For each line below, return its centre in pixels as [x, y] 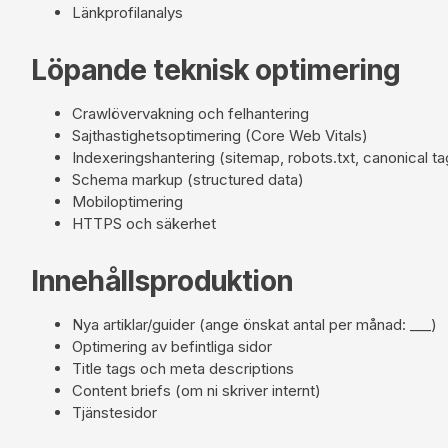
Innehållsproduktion [162, 280]
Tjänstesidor [114, 412]
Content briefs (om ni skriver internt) [196, 390]
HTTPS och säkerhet [144, 223]
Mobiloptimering [127, 201]
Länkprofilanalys [127, 12]
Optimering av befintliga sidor [172, 346]
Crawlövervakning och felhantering [190, 113]
